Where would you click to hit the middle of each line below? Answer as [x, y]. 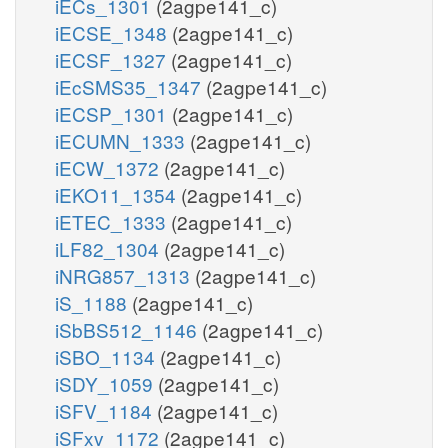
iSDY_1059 [106, 383]
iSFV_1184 [106, 410]
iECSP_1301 [113, 113]
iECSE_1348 [113, 32]
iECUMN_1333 [122, 140]
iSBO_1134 [107, 356]
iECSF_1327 [113, 59]
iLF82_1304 [109, 248]
